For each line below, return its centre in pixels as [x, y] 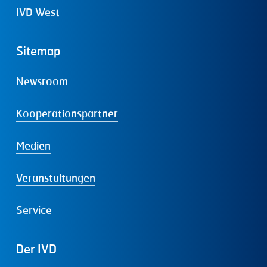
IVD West [38, 12]
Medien [33, 146]
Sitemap [38, 51]
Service [34, 210]
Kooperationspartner [67, 114]
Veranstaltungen [55, 178]
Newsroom [42, 81]
